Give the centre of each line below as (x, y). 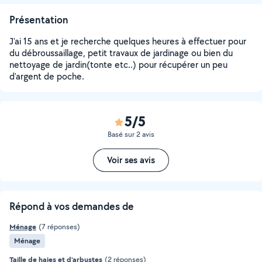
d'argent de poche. (47, 76)
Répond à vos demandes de (72, 206)
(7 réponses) (59, 227)
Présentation (39, 20)
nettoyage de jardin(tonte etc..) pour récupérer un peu (118, 65)
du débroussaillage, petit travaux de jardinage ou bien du (121, 53)
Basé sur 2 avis (131, 134)
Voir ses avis (131, 160)
